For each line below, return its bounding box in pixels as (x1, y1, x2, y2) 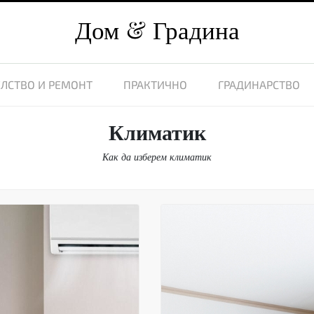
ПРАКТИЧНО (123, 78, 187, 91)
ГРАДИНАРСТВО (218, 78, 300, 91)
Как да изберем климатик (102, 150, 212, 163)
